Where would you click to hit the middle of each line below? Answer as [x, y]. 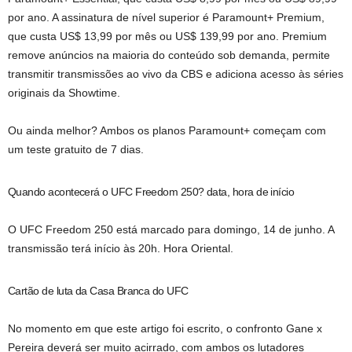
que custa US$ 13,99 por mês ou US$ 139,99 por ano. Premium [167, 36]
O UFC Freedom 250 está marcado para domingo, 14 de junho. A [171, 229]
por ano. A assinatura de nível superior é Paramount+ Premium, [166, 17]
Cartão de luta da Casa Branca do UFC [98, 291]
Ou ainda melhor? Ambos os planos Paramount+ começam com [167, 130]
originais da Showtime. [64, 93]
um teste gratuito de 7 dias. [76, 149]
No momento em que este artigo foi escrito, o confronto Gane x [165, 328]
